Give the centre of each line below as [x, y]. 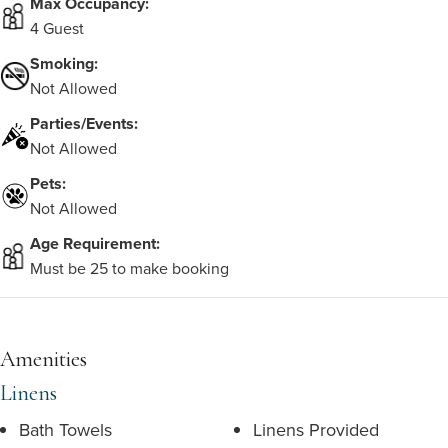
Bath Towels [65, 429]
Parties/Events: [84, 123]
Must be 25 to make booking [129, 268]
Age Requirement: [95, 243]
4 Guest [57, 28]
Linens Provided [316, 429]
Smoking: [64, 63]
